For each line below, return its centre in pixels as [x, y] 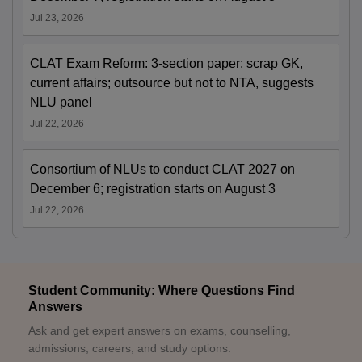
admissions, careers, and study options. [130, 349]
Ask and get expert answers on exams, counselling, [160, 331]
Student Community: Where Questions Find [162, 291]
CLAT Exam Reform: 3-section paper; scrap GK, [166, 64]
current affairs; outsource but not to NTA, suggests [172, 83]
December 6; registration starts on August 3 [153, 189]
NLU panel [61, 103]
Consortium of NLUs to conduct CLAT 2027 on [162, 170]
